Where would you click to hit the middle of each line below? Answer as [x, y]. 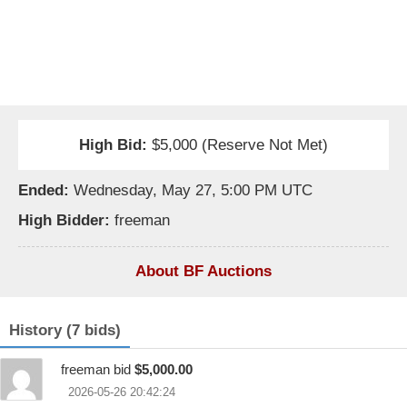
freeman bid [98, 369]
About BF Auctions [203, 271]
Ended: [44, 190]
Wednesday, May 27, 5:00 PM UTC [193, 190]
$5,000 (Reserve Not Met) [238, 144]
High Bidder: [64, 220]
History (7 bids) [65, 330]
